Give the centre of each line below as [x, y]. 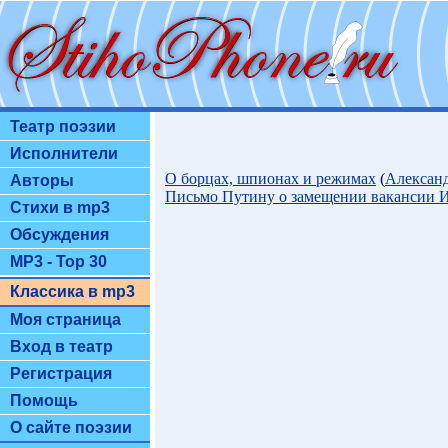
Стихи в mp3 [60, 207]
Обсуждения [59, 234]
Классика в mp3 [72, 291]
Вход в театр [61, 346]
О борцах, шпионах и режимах [270, 178]
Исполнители [64, 153]
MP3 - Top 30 [58, 261]
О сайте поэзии [71, 427]
